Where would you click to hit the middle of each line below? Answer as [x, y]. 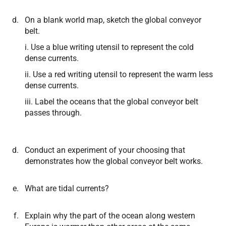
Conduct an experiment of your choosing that [105, 150]
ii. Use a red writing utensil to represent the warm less [119, 74]
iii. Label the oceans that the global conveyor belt [111, 102]
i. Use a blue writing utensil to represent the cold [109, 47]
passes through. [53, 113]
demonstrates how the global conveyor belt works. [114, 161]
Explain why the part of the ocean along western [110, 216]
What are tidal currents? [67, 188]
